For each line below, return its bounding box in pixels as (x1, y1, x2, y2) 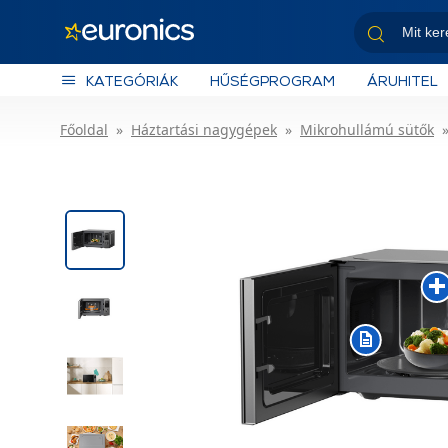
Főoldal (60, 120, 108, 139)
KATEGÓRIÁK (86, 71, 178, 89)
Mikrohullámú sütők (300, 120, 434, 139)
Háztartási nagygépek (131, 120, 277, 139)
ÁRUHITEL (367, 71, 438, 89)
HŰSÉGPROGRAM (210, 71, 335, 89)
